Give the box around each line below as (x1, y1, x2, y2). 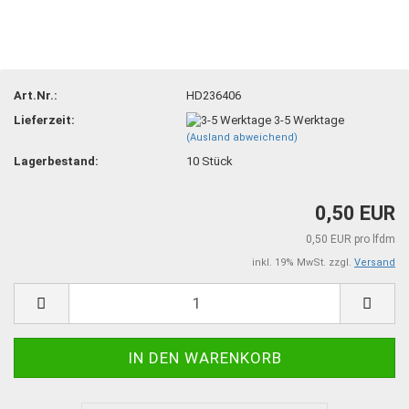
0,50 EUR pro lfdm (306, 232, 395, 246)
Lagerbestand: (14, 154, 99, 169)
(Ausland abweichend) (186, 131, 299, 144)
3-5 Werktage (274, 112, 345, 127)
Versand (354, 256, 395, 268)
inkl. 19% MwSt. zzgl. (252, 256, 354, 268)
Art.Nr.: (14, 88, 58, 102)
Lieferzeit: (14, 112, 75, 127)
